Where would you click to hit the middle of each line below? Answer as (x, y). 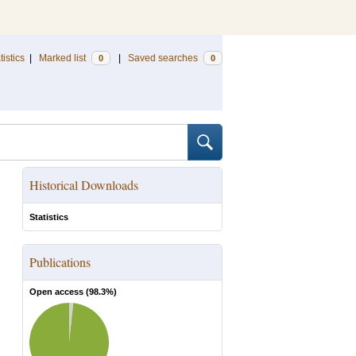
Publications (60, 262)
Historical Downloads (84, 185)
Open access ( (59, 292)
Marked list (64, 58)
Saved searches (164, 58)
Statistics (49, 217)
